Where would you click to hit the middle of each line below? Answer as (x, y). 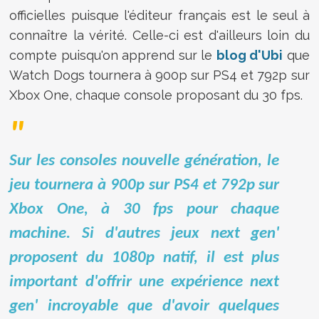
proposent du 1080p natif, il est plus (145, 258)
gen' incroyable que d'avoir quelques (145, 306)
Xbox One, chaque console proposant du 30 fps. (156, 95)
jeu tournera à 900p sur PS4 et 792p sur (145, 185)
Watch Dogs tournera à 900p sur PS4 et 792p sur (159, 75)
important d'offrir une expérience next (145, 282)
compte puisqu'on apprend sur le (113, 55)
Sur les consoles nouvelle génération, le (145, 161)
